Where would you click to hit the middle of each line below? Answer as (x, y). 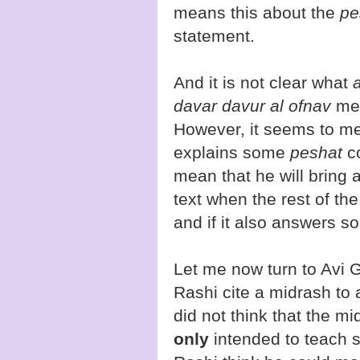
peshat (319, 152)
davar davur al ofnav (252, 105)
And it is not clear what (263, 82)
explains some (232, 152)
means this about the (257, 12)
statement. (214, 35)
